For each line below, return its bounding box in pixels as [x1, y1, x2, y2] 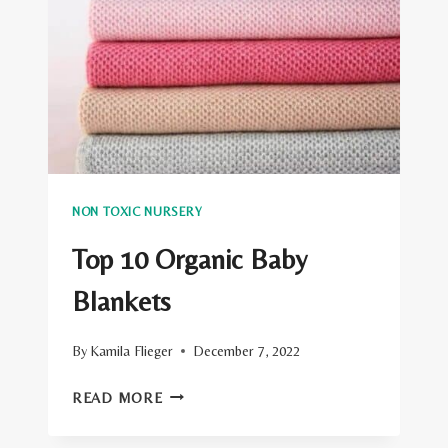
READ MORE [72, 389, 163, 406]
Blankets [72, 285, 171, 318]
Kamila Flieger [90, 342, 174, 359]
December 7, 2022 [193, 342, 301, 359]
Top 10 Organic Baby [72, 243, 307, 276]
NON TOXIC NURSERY [72, 203, 203, 219]
